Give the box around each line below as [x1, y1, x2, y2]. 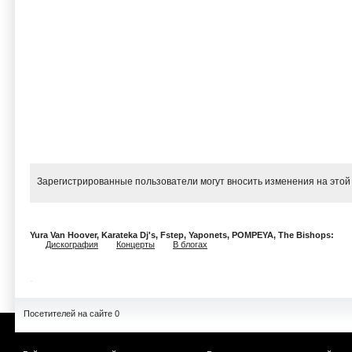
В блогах [173, 240, 207, 249]
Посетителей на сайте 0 [24, 309, 119, 318]
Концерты [116, 240, 155, 249]
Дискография [46, 240, 98, 249]
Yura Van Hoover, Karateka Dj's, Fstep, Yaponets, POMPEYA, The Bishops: [30, 230, 336, 240]
